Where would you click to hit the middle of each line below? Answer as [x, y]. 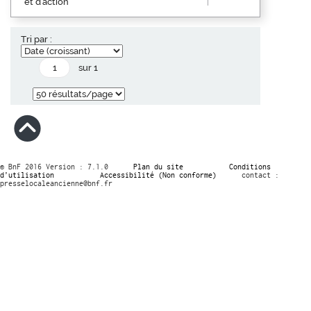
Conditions [250, 166]
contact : [260, 175]
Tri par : [36, 39]
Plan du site [158, 166]
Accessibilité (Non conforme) [158, 175]
